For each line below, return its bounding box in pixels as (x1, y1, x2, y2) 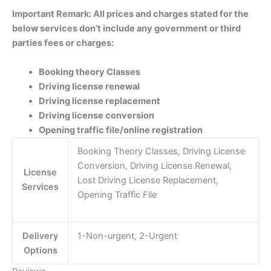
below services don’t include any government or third (12, 23, 241, 34)
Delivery (22, 230, 58, 241)
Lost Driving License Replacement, (77, 174, 218, 186)
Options (23, 244, 57, 256)
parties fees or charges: (12, 38, 114, 49)
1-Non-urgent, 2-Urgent (77, 230, 177, 241)
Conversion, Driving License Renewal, (77, 160, 232, 171)
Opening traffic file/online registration (38, 124, 203, 135)
